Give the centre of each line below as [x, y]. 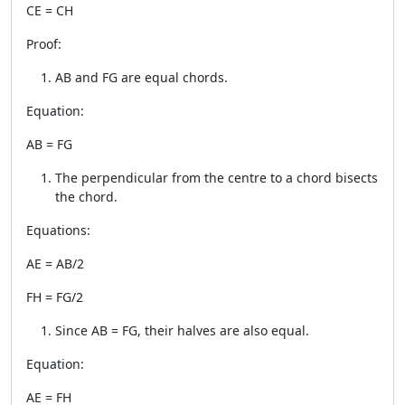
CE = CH [50, 10]
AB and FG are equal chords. [141, 77]
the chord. [86, 197]
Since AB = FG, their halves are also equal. [182, 330]
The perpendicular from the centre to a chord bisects [217, 178]
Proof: [44, 44]
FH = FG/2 [55, 297]
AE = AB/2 [55, 264]
